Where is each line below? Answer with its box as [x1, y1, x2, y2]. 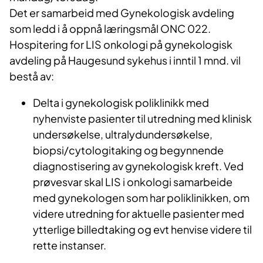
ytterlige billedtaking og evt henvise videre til [33, 222, 252, 237]
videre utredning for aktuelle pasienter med [33, 207, 244, 221]
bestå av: [9, 69, 54, 83]
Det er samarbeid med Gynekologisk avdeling [9, 6, 234, 20]
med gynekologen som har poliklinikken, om [33, 191, 249, 205]
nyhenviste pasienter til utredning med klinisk [33, 112, 252, 126]
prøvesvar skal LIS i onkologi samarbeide [33, 175, 232, 189]
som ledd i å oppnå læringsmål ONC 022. [9, 22, 211, 36]
